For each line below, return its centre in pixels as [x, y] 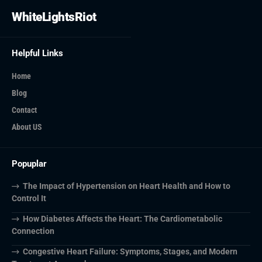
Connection [33, 231]
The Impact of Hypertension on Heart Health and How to [126, 186]
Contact [24, 110]
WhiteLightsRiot [54, 17]
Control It [29, 198]
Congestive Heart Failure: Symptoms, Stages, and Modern [130, 251]
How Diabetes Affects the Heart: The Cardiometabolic [122, 218]
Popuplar [29, 163]
